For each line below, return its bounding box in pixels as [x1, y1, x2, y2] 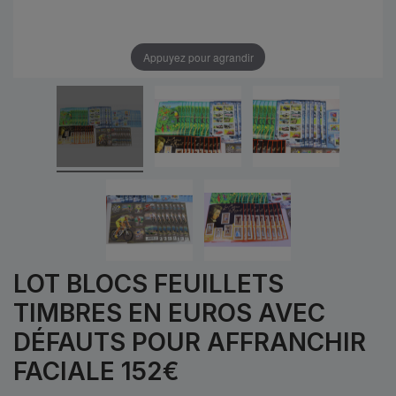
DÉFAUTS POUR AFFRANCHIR [13, 326, 366, 357]
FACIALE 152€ [13, 355, 179, 386]
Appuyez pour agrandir [142, 49, 254, 65]
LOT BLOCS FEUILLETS [13, 268, 284, 299]
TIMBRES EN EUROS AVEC [13, 297, 325, 328]
